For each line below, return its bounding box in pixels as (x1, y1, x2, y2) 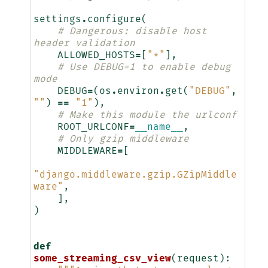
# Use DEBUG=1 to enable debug (57, 62, 231, 72)
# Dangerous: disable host (57, 26, 207, 36)
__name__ (135, 122, 183, 132)
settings (33, 14, 81, 25)
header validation (33, 38, 135, 48)
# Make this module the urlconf (57, 110, 237, 120)
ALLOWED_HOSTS (57, 50, 135, 60)
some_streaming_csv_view (33, 254, 171, 264)
